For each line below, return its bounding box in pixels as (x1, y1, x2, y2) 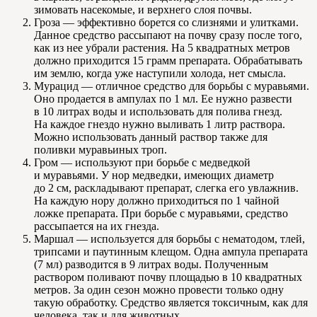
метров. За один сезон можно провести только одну (34, 283, 284, 296)
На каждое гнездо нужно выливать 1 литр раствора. (34, 117, 285, 130)
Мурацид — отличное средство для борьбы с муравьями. (34, 79, 309, 92)
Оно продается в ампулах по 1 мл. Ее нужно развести (34, 92, 292, 105)
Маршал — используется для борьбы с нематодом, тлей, (34, 232, 305, 245)
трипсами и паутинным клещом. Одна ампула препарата (34, 245, 308, 258)
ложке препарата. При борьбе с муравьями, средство (34, 207, 288, 219)
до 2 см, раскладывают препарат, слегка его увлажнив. (34, 181, 299, 194)
